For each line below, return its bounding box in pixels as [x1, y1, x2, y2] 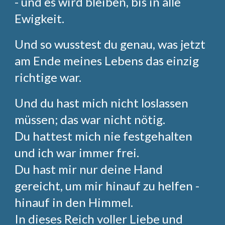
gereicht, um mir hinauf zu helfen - [15, 178, 200, 193]
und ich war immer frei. [15, 145, 140, 160]
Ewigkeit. [15, 11, 65, 26]
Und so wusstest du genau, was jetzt [15, 37, 206, 51]
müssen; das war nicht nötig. [15, 112, 166, 127]
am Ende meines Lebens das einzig [15, 53, 199, 68]
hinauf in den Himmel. [15, 195, 134, 209]
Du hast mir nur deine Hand [15, 162, 163, 176]
